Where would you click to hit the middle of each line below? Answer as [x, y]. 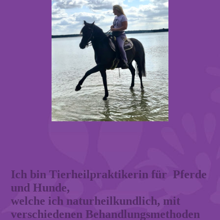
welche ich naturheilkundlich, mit [96, 201]
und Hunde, [41, 187]
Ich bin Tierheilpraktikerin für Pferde [109, 174]
